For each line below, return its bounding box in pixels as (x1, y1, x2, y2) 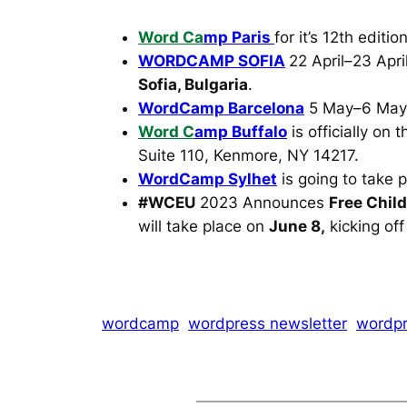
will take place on (138, 217, 269, 236)
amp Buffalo (194, 123, 287, 142)
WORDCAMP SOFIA (138, 52, 285, 71)
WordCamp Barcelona (138, 99, 304, 118)
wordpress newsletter (188, 314, 347, 333)
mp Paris (203, 28, 274, 47)
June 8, (269, 217, 325, 236)
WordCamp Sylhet (138, 170, 277, 189)
